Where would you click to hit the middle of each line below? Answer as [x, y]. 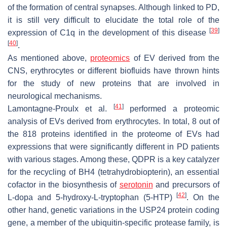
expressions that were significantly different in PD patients [113, 146]
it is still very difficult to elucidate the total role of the [113, 20]
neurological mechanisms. [55, 96]
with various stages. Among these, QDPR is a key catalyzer [113, 159]
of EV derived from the [175, 58]
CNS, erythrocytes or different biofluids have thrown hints [113, 70]
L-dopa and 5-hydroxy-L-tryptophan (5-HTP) [92, 197]
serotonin [136, 184]
